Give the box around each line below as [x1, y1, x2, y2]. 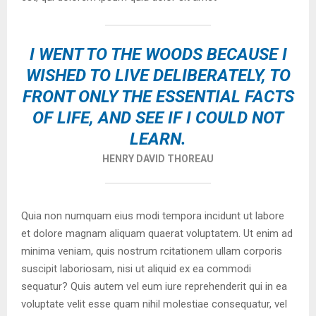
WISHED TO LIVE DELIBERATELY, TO [25, 66, 291, 85]
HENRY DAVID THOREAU [102, 153, 214, 164]
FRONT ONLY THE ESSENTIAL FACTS [22, 87, 294, 107]
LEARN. [130, 129, 186, 149]
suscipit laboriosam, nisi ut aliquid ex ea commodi [21, 262, 251, 275]
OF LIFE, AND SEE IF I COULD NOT [32, 108, 284, 128]
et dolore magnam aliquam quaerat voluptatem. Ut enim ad [21, 227, 293, 240]
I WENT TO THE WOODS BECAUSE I [29, 44, 287, 64]
